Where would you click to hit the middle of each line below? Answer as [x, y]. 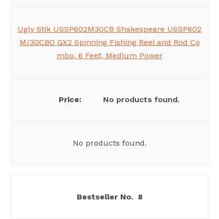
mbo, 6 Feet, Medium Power [109, 56]
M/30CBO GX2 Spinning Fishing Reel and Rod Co [109, 43]
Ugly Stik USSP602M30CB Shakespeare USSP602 [109, 29]
